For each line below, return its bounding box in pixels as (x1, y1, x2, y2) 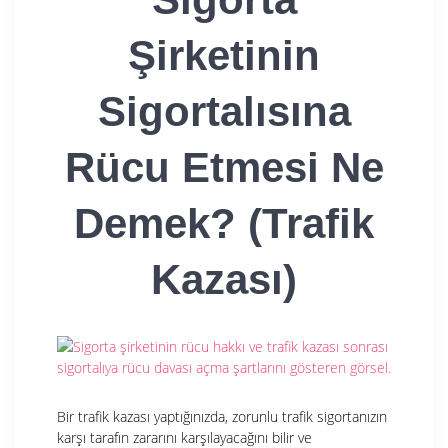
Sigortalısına (97, 87, 351, 135)
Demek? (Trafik (74, 199, 374, 247)
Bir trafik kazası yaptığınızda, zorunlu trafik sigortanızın (57, 406, 387, 426)
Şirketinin (128, 31, 320, 79)
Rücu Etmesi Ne (64, 143, 384, 191)
